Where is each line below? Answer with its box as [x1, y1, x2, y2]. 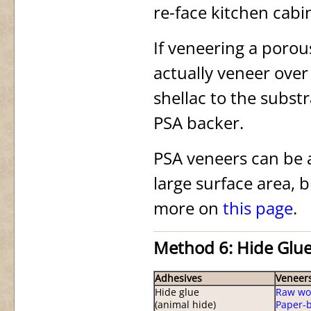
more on [153, 196, 223, 219]
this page [223, 196, 293, 219]
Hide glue [155, 286, 199, 299]
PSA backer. [153, 111, 244, 134]
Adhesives [155, 272, 202, 285]
